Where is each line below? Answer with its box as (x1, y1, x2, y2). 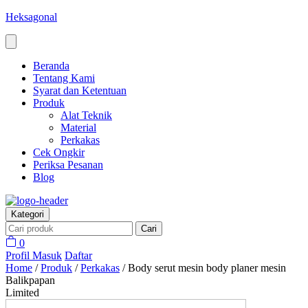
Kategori (11, 209, 44, 219)
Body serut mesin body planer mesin (128, 262, 286, 274)
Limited (5, 287, 39, 298)
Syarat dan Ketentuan (33, 85, 126, 96)
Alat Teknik (60, 109, 112, 121)
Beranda (33, 60, 69, 71)
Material (60, 122, 96, 133)
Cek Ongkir (33, 146, 85, 158)
